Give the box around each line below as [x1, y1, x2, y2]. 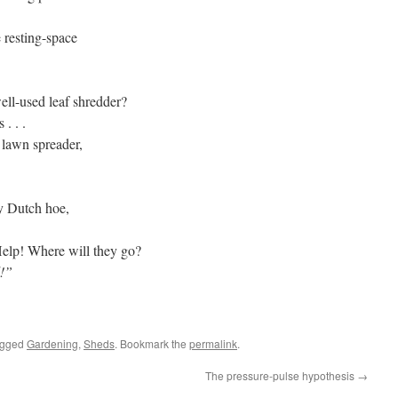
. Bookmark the [115, 336, 189, 351]
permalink [189, 336, 237, 351]
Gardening [27, 336, 78, 351]
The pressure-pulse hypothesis [205, 368, 357, 383]
